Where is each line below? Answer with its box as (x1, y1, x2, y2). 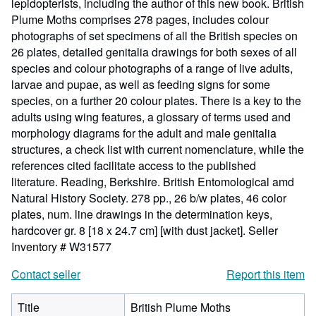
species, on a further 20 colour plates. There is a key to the (11, 92, 301, 109)
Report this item (226, 266, 305, 282)
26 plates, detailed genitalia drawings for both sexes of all (11, 44, 297, 60)
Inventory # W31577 (11, 238, 111, 255)
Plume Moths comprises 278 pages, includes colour (11, 11, 269, 28)
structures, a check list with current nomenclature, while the (11, 141, 304, 157)
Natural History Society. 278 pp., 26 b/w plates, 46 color (11, 190, 286, 206)
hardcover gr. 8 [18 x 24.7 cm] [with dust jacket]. (11, 222, 248, 238)
